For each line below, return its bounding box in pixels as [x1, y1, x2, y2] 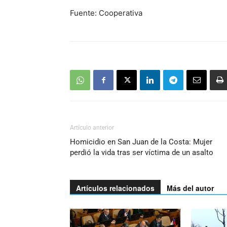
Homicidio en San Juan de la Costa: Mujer [70, 137, 212, 146]
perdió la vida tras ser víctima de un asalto [70, 148, 213, 157]
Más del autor [167, 183, 214, 193]
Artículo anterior [70, 124, 114, 131]
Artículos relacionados [76, 183, 155, 193]
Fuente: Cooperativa [70, 8, 142, 18]
